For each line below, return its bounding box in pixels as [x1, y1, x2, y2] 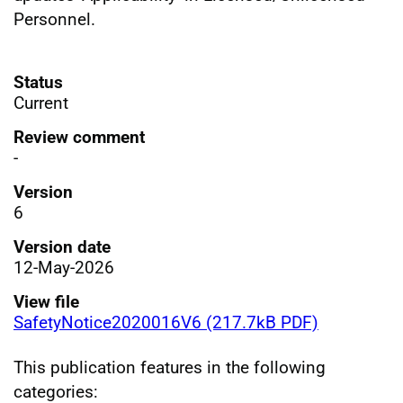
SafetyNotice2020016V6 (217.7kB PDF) [13, 311, 318, 333]
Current [13, 92, 68, 113]
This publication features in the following [13, 356, 326, 378]
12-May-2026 [13, 256, 114, 278]
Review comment [13, 126, 145, 148]
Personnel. [13, 8, 95, 30]
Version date [13, 236, 111, 257]
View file [13, 291, 79, 312]
